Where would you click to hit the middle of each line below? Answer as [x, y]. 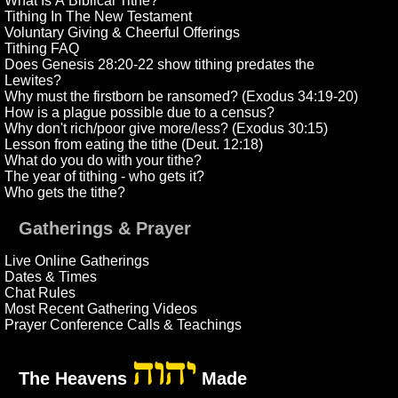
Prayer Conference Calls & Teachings [123, 325]
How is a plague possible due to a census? [140, 113]
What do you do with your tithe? [103, 161]
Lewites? [33, 81]
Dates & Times [51, 277]
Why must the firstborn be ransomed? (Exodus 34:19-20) [182, 97]
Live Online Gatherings [77, 261]
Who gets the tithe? [65, 193]
